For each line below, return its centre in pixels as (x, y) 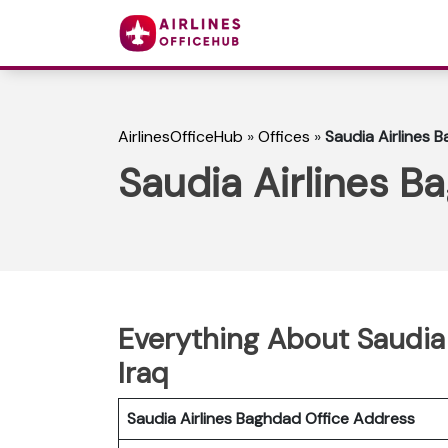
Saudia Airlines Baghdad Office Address (271, 418)
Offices (284, 137)
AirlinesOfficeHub (180, 137)
